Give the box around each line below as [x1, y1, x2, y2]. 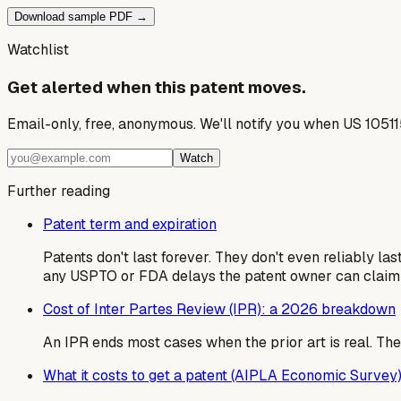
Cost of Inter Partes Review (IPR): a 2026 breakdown [43, 300, 396, 320]
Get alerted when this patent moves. [7, 75, 306, 98]
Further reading [7, 182, 110, 201]
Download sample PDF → [14, 9, 148, 23]
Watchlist [7, 39, 69, 59]
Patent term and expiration [43, 215, 217, 235]
